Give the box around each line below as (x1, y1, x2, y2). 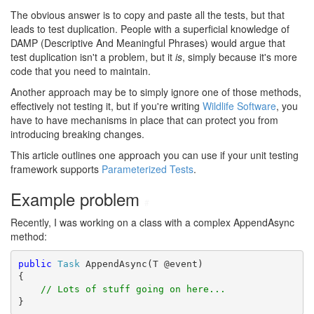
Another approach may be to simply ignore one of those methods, (11, 85, 301, 99)
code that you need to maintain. (11, 64, 151, 78)
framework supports (11, 162, 102, 176)
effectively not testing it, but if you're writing (11, 99, 203, 113)
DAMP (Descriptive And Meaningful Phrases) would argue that (11, 36, 285, 50)
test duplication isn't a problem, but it (11, 50, 175, 64)
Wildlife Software (203, 99, 276, 113)
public (18, 258, 52, 269)
